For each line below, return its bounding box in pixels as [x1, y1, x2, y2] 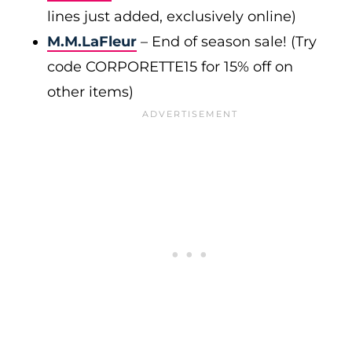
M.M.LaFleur [47, 33, 137, 50]
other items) [47, 83, 134, 101]
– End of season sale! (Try [137, 33, 317, 50]
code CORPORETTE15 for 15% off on [47, 58, 293, 75]
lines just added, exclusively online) [47, 8, 296, 25]
